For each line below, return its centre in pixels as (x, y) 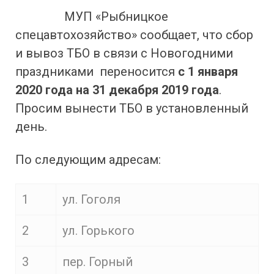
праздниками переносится (97, 72)
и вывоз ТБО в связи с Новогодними (124, 53)
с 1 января (208, 72)
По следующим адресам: (88, 160)
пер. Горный (98, 262)
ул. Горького (98, 231)
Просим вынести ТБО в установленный (132, 108)
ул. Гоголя (91, 199)
